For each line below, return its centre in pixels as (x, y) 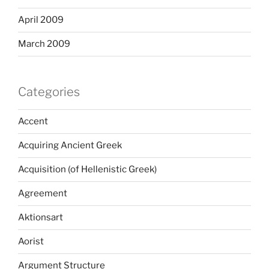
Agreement (43, 194)
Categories (49, 92)
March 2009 (44, 44)
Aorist (31, 242)
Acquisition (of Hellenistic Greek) (87, 170)
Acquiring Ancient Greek (70, 146)
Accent (33, 122)
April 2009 (41, 20)
